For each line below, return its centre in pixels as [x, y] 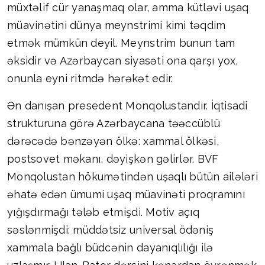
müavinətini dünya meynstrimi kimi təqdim [117, 25]
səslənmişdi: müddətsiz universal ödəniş [111, 230]
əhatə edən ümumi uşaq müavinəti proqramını [126, 195]
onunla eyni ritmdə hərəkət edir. [90, 79]
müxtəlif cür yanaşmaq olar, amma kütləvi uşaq [128, 8]
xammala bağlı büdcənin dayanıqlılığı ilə [110, 248]
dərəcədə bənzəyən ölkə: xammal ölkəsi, [113, 141]
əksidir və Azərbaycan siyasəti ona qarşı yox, [123, 61]
